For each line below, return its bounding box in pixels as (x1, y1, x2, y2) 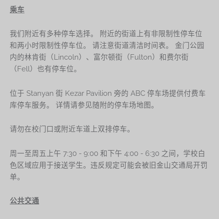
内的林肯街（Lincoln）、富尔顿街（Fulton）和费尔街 (10, 53, 189, 62)
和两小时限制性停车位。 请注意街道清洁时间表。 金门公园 (10, 41, 204, 50)
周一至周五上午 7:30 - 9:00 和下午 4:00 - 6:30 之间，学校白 (10, 149, 205, 157)
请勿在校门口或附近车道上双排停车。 (10, 125, 134, 133)
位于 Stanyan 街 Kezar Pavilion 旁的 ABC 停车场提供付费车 (10, 88, 206, 97)
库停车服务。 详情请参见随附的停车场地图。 (10, 100, 158, 109)
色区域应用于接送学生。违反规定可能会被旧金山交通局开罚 (10, 160, 208, 169)
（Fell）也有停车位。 (10, 65, 81, 73)
